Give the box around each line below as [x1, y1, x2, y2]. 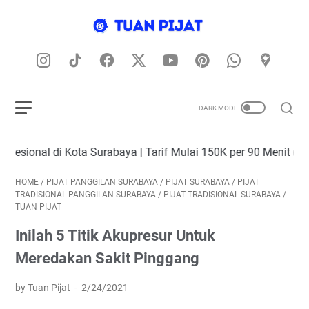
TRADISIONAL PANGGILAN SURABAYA [15, 190, 156, 199]
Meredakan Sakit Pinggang [15, 250, 199, 267]
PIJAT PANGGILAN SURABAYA [46, 177, 158, 187]
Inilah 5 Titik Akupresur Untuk [15, 227, 215, 244]
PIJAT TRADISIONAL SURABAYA [163, 190, 281, 199]
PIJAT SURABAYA [166, 177, 230, 187]
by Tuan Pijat [15, 282, 72, 293]
